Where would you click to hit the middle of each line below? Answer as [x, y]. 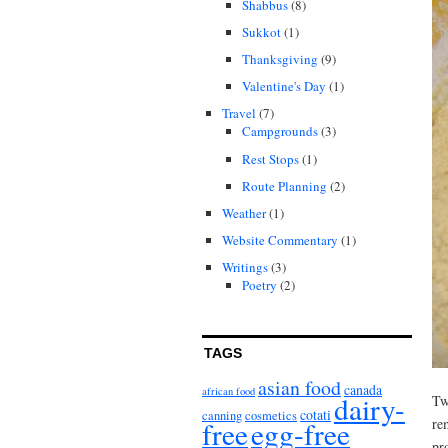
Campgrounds [280, 131]
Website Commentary [280, 239]
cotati [315, 414]
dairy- [369, 408]
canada [363, 389]
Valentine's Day [284, 86]
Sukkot [261, 32]
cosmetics [271, 415]
